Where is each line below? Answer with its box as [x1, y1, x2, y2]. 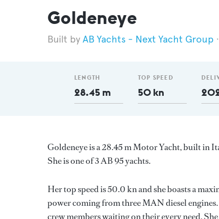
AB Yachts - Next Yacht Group [83, 33, 214, 45]
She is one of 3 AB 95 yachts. [47, 155, 151, 167]
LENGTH [74, 74, 101, 81]
